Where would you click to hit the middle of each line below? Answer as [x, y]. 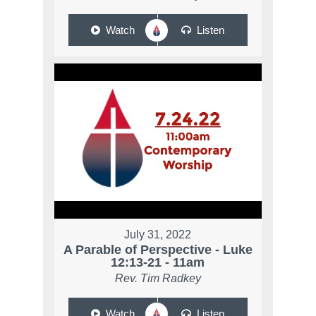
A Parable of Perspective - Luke [158, 250]
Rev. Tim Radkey [158, 279]
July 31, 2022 [158, 235]
